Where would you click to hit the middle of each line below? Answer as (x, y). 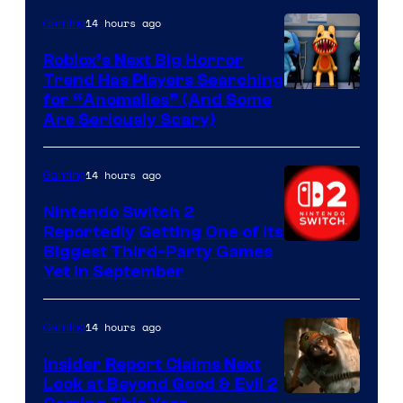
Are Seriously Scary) (130, 119)
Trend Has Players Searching (163, 80)
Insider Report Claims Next (152, 364)
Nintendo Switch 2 (119, 212)
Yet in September (114, 271)
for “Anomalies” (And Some (157, 99)
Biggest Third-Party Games (158, 251)
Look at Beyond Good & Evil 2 (161, 384)
